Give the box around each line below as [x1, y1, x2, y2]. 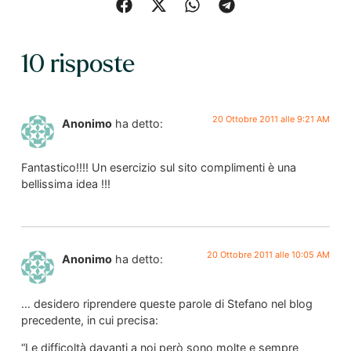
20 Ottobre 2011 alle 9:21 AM [212, 113, 331, 125]
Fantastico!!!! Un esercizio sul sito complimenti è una [20, 161, 296, 174]
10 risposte [20, 50, 135, 78]
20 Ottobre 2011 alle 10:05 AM [207, 249, 331, 261]
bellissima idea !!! [20, 177, 110, 190]
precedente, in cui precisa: [20, 313, 158, 327]
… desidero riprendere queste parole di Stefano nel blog [20, 296, 313, 310]
